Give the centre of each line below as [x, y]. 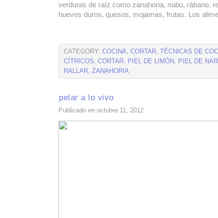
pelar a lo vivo [86, 97]
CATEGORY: [83, 52]
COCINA [114, 52]
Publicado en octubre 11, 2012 [101, 110]
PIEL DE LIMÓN [151, 61]
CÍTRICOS [79, 61]
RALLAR [76, 71]
